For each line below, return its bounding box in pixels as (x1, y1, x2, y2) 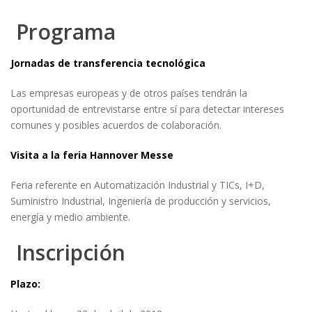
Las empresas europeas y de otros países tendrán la (10, 86, 247, 100)
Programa (10, 17, 116, 46)
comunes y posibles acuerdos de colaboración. (10, 118, 221, 132)
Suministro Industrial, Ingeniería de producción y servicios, (10, 194, 271, 208)
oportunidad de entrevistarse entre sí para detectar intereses (10, 102, 284, 116)
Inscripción (10, 238, 125, 267)
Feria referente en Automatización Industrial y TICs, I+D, (10, 178, 265, 192)
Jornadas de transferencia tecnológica (10, 56, 205, 70)
